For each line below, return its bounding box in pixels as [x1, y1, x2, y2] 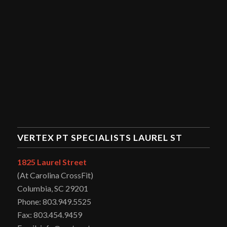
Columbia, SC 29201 [17, 183, 88, 193]
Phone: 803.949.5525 [17, 196, 91, 206]
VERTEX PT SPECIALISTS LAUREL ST [17, 132, 182, 143]
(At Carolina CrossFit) [17, 170, 93, 180]
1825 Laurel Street [17, 157, 87, 167]
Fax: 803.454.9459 [17, 209, 82, 219]
